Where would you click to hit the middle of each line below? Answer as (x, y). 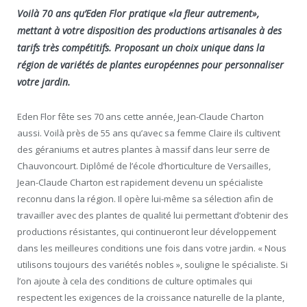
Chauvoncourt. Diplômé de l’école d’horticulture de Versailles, (144, 166)
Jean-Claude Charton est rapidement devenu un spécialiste (140, 183)
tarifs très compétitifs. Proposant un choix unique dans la (141, 48)
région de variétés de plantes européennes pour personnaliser (150, 65)
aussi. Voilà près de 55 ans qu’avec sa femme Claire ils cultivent (149, 133)
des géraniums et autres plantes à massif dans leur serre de (144, 150)
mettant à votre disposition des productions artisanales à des (149, 31)
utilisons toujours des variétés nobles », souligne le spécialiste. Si (152, 265)
